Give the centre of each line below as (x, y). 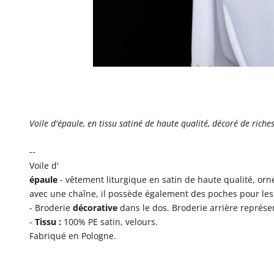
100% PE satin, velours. (109, 221)
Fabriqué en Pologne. (73, 235)
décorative (95, 207)
